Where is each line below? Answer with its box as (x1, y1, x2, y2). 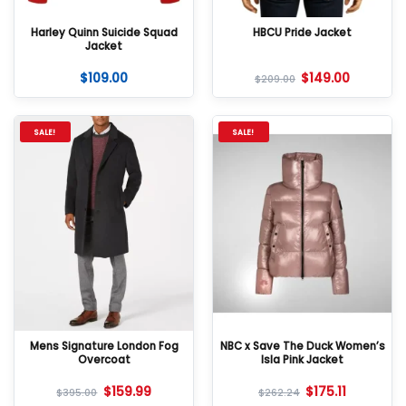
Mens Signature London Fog (29, 339, 179, 354)
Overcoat (77, 353, 130, 368)
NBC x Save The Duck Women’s (219, 339, 385, 354)
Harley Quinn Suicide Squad (30, 24, 178, 40)
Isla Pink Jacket (261, 353, 343, 368)
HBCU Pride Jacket (253, 24, 352, 40)
